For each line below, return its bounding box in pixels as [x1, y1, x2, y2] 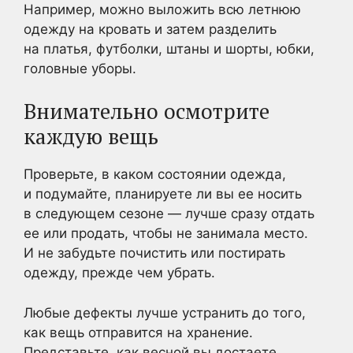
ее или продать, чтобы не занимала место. [24, 225, 308, 241]
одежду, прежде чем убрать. [24, 265, 215, 281]
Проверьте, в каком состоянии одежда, [24, 166, 286, 182]
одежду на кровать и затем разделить [24, 20, 277, 37]
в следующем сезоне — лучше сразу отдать [24, 206, 314, 221]
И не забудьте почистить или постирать [24, 245, 285, 261]
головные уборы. [24, 60, 136, 76]
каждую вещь [24, 122, 158, 150]
